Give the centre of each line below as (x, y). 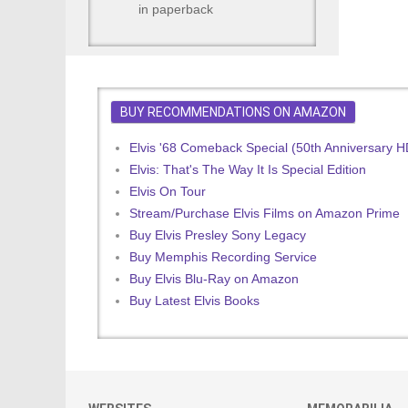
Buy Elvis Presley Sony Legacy (218, 235)
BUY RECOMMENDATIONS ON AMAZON (233, 112)
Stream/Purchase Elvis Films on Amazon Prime (265, 213)
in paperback (176, 9)
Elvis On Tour (168, 191)
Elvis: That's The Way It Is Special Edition (248, 169)
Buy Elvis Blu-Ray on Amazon (214, 279)
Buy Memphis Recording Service (223, 257)
